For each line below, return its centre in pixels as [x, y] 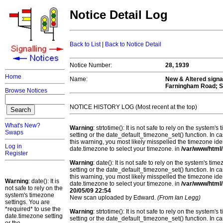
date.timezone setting [34, 216]
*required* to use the [33, 209]
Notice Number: [91, 65]
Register [16, 153]
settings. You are [27, 202]
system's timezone [30, 195]
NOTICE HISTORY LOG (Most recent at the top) [133, 107]
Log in [13, 146]
